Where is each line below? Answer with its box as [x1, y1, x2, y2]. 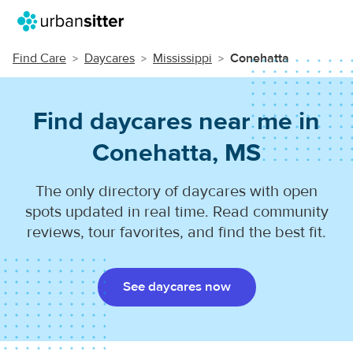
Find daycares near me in [33, 106, 320, 137]
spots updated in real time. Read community [24, 202, 329, 221]
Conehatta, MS [92, 137, 261, 169]
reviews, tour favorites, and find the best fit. [27, 222, 326, 242]
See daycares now [122, 278, 231, 295]
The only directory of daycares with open [35, 181, 318, 201]
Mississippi [153, 50, 212, 66]
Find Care [13, 50, 66, 66]
